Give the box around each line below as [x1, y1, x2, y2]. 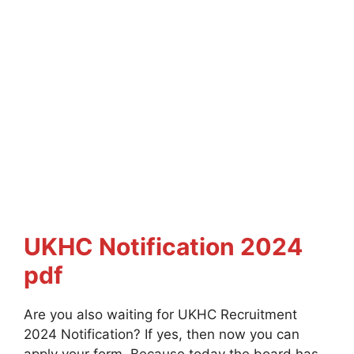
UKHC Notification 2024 [24, 232, 303, 261]
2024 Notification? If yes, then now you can [24, 326, 299, 342]
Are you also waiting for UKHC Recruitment [24, 307, 297, 322]
